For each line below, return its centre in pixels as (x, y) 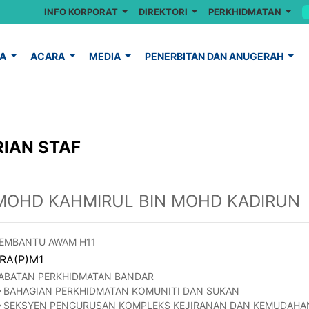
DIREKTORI (164, 12)
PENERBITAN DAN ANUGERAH (215, 56)
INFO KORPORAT (82, 12)
